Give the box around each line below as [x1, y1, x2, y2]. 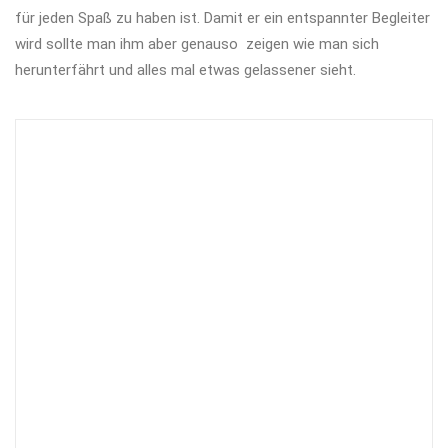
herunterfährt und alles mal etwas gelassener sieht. [15, 61, 356, 79]
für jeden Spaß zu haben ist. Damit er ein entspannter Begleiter [15, 9, 430, 27]
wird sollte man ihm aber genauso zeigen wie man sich [15, 35, 379, 53]
